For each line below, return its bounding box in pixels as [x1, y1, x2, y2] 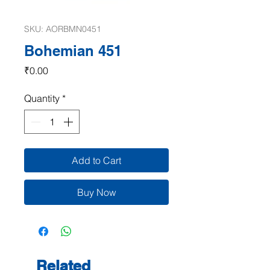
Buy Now [77, 186, 116, 198]
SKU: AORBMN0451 [24, 23, 101, 34]
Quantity [24, 92, 60, 104]
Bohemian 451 [24, 42, 122, 59]
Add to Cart [72, 154, 121, 166]
